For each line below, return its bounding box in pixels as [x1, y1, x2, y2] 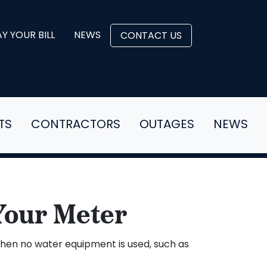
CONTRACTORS [31, 119, 120, 132]
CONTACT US [120, 32, 182, 41]
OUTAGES [139, 119, 194, 132]
